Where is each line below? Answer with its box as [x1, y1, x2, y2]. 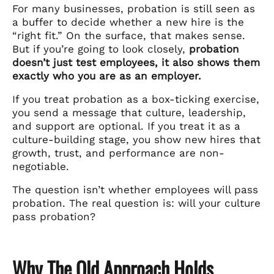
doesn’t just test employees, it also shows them [12, 56, 260, 68]
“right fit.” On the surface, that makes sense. [12, 29, 245, 42]
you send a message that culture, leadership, [12, 106, 246, 119]
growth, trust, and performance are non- [12, 146, 224, 159]
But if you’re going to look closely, [12, 42, 189, 55]
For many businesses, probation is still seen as [12, 2, 255, 15]
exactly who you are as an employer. [12, 69, 201, 82]
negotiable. [12, 160, 69, 172]
